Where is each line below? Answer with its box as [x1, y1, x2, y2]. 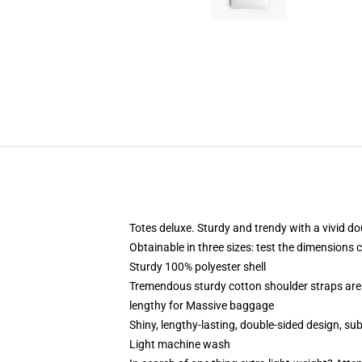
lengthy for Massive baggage [129, 299, 274, 312]
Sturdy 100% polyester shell [129, 260, 266, 273]
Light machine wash [129, 338, 230, 351]
